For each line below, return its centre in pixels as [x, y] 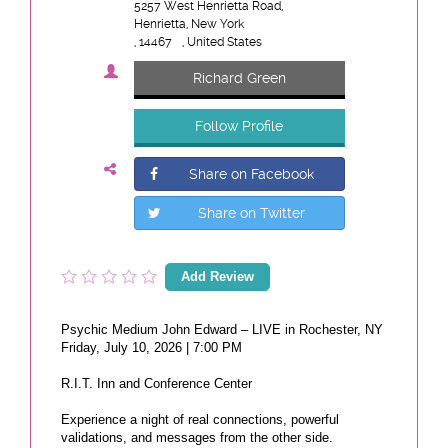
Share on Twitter [251, 212]
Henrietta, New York [188, 23]
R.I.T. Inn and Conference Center [156, 383]
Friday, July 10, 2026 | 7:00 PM [151, 347]
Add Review [217, 276]
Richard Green [239, 77]
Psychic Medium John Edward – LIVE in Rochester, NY [222, 329]
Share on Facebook [251, 173]
